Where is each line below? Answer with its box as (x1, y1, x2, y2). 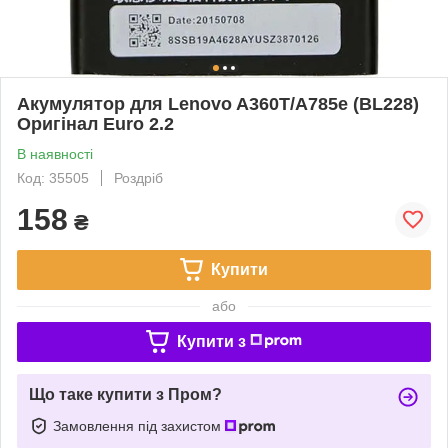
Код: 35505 (17, 169, 89, 186)
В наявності (17, 145, 93, 162)
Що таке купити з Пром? (29, 385, 222, 403)
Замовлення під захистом (53, 417, 225, 434)
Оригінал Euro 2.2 (17, 113, 174, 134)
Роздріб (114, 169, 163, 186)
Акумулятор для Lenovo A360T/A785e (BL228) (17, 93, 419, 114)
